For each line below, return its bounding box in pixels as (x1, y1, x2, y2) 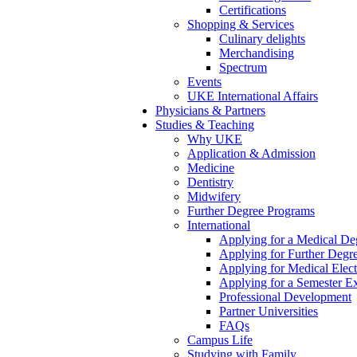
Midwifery (187, 190, 241, 203)
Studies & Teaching (155, 118, 254, 131)
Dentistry (187, 175, 233, 189)
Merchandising (219, 46, 294, 60)
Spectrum (219, 61, 267, 74)
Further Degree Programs (187, 204, 315, 218)
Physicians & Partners (155, 104, 265, 117)
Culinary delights (219, 32, 305, 45)
